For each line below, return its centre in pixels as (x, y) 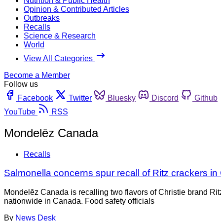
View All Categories (59, 58)
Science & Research (60, 36)
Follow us (21, 84)
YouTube (20, 111)
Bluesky (122, 98)
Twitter (80, 98)
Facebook (35, 98)
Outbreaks (42, 18)
